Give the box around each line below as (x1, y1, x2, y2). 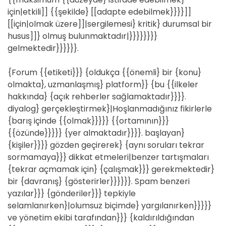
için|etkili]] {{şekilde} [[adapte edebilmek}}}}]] (8, 6, 191, 18)
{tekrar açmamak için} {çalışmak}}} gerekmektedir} (8, 163, 214, 175)
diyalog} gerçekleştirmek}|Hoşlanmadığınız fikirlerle (8, 103, 212, 115)
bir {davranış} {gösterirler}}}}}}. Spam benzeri (8, 176, 190, 187)
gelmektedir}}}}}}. (8, 42, 79, 54)
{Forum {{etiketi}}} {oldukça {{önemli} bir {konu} (8, 67, 201, 78)
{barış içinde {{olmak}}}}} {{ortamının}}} (8, 115, 169, 127)
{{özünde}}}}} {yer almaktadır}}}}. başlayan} (8, 127, 185, 139)
